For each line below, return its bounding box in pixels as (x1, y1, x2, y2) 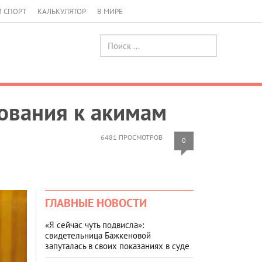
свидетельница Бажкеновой (45, 229, 151, 241)
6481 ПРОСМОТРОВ (101, 132, 163, 142)
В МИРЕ (97, 6, 123, 16)
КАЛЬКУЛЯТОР (37, 6, 86, 16)
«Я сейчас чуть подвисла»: (45, 219, 144, 230)
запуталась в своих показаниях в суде (45, 240, 189, 251)
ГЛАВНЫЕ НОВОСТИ (45, 195, 147, 211)
